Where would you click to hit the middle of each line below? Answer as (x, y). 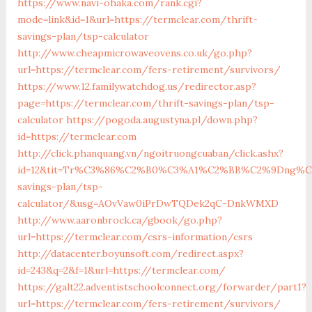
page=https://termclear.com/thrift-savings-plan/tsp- (146, 103)
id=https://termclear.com (77, 136)
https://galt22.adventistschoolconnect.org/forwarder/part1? (162, 287)
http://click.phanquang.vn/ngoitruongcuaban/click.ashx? (150, 153)
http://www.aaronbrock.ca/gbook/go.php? (119, 220)
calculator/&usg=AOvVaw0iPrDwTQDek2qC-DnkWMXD (148, 203)
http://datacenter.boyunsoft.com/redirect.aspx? (130, 253)
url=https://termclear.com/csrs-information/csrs (135, 236)
